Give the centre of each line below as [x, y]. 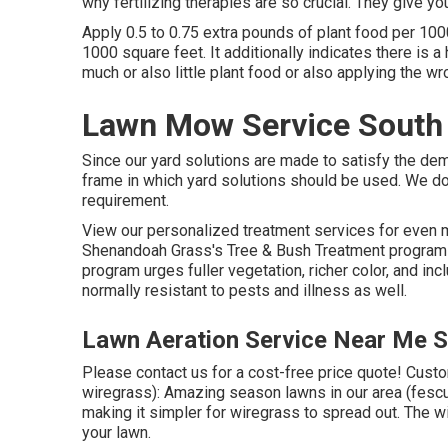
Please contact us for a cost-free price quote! [242, 372]
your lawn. [116, 432]
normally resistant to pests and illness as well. [244, 290]
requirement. [125, 200]
